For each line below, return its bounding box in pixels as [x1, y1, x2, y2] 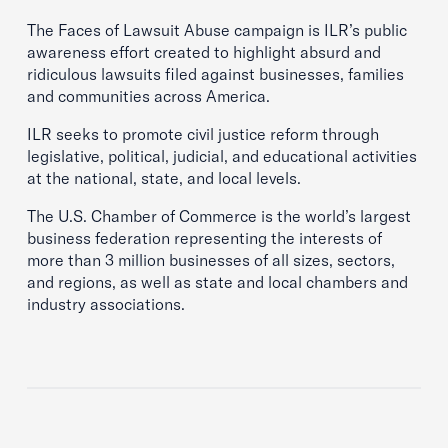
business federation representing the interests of [27, 228, 382, 248]
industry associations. [27, 294, 185, 314]
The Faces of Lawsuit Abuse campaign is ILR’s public [27, 20, 407, 40]
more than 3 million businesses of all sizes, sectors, [27, 250, 395, 270]
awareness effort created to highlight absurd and [27, 42, 381, 62]
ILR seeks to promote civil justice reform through [27, 124, 379, 144]
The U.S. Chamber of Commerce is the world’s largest [27, 206, 411, 226]
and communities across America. [27, 86, 270, 106]
